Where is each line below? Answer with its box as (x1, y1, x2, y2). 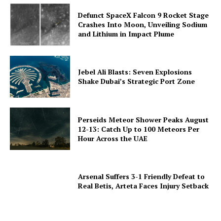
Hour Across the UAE (78, 133, 148, 143)
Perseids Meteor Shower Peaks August (78, 114, 209, 124)
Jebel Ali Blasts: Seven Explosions (78, 67, 192, 77)
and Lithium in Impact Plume (78, 29, 175, 39)
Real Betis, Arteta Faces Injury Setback (78, 181, 209, 190)
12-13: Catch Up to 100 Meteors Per (78, 124, 200, 134)
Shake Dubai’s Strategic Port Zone (78, 76, 195, 86)
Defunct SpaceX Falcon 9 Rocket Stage (78, 10, 209, 20)
